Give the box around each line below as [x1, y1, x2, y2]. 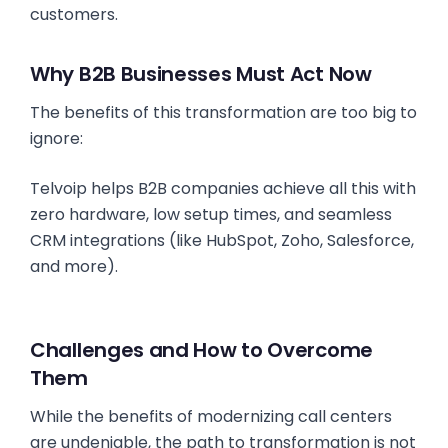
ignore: [30, 127, 83, 150]
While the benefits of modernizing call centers [30, 405, 392, 428]
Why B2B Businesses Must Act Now [30, 60, 372, 88]
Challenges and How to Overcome [30, 336, 374, 364]
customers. [30, 3, 118, 26]
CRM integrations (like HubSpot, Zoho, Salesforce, [30, 229, 414, 252]
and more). [30, 255, 118, 278]
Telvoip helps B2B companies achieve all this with [30, 177, 416, 200]
